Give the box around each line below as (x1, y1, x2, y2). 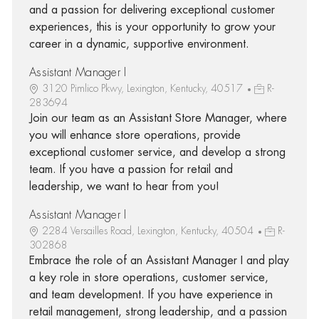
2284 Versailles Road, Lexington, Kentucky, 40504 (41, 225, 256, 236)
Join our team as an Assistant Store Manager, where (28, 112, 287, 124)
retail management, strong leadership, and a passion (28, 305, 287, 318)
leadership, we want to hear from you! (28, 180, 219, 192)
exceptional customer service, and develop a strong (28, 146, 286, 158)
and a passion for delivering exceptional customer (28, 4, 275, 16)
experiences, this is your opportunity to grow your (28, 21, 276, 33)
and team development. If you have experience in (28, 288, 273, 300)
